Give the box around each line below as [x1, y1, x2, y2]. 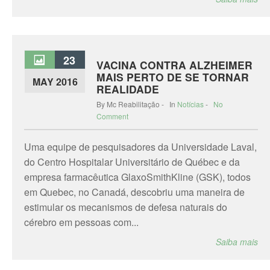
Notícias [177, 99, 204, 109]
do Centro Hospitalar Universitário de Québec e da [24, 155, 240, 169]
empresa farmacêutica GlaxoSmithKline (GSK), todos [24, 170, 251, 184]
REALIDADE [96, 81, 159, 96]
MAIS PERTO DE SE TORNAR [96, 69, 249, 84]
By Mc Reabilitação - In [96, 99, 177, 109]
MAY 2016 [32, 75, 78, 89]
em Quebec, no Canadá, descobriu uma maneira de [24, 185, 245, 199]
